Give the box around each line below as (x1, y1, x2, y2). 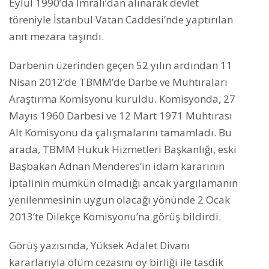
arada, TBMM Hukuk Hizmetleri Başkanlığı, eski (9, 142, 237, 157)
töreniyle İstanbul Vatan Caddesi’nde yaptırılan (9, 13, 233, 27)
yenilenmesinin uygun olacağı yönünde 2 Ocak (9, 193, 230, 207)
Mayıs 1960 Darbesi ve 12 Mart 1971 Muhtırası (9, 109, 232, 123)
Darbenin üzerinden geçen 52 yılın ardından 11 (9, 58, 232, 73)
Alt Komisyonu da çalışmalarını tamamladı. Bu (9, 125, 232, 140)
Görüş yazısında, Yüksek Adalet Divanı (9, 238, 190, 253)
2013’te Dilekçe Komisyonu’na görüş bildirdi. (9, 210, 221, 224)
